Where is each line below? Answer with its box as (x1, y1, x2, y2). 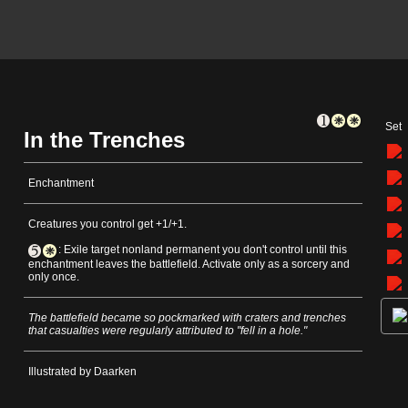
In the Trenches (24, 127, 185, 153)
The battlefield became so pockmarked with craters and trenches (28, 311, 346, 324)
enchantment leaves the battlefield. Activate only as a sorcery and (28, 257, 350, 270)
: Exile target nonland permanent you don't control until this (58, 243, 347, 257)
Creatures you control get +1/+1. (28, 218, 187, 231)
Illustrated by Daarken (28, 364, 137, 378)
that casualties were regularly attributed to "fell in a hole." (28, 323, 307, 337)
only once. (28, 270, 79, 283)
